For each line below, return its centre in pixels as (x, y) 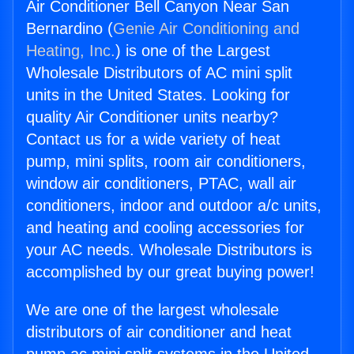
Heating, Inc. (71, 51)
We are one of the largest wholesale (153, 310)
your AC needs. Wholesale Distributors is (169, 250)
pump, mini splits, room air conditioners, (166, 162)
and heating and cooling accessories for (165, 228)
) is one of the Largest (193, 51)
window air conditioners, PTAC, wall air (161, 184)
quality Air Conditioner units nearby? (152, 117)
